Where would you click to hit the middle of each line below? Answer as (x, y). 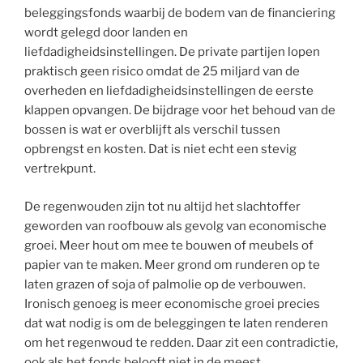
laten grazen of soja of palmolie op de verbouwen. (165, 284)
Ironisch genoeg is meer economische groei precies (172, 303)
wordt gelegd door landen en (106, 33)
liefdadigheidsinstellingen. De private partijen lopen (172, 52)
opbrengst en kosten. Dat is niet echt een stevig (160, 149)
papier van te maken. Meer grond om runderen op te (172, 265)
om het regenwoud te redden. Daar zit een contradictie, (181, 342)
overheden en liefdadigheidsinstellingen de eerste (169, 91)
